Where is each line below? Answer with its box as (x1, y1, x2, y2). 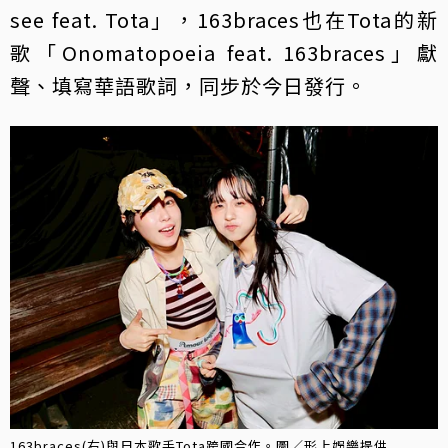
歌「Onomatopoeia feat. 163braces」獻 (10, 38, 438, 67)
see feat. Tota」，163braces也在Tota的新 (10, 5, 438, 34)
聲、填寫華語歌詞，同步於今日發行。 (10, 71, 367, 100)
